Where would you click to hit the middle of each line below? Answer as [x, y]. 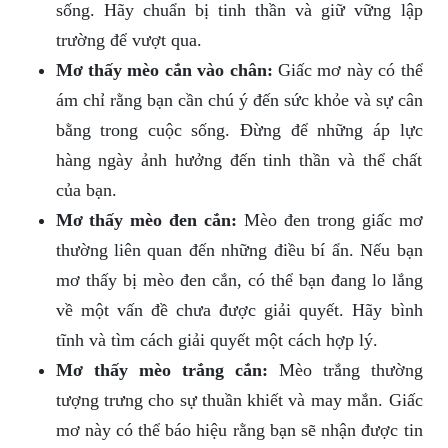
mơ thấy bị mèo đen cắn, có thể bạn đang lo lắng [239, 280]
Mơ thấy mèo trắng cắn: [161, 370]
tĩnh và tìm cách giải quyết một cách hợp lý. [216, 340]
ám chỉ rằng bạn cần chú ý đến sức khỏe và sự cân [239, 100]
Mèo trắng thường [345, 370]
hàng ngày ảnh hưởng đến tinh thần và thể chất [239, 160]
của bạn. [86, 190]
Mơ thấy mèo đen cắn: [146, 220]
